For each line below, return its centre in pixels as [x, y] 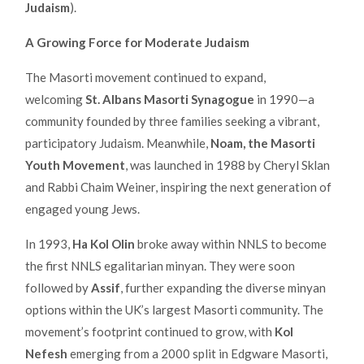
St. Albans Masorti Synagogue [170, 99]
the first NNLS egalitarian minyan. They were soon [160, 265]
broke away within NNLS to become [231, 243]
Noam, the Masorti [263, 143]
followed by [58, 287]
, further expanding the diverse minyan [223, 287]
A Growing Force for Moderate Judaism [137, 42]
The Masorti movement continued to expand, [145, 77]
